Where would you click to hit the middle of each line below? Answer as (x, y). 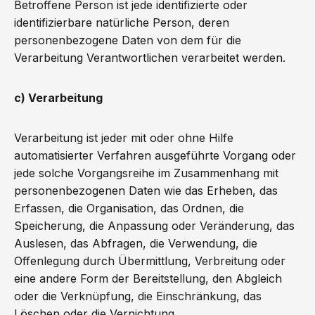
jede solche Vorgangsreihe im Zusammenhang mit (146, 173)
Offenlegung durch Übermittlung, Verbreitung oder (150, 261)
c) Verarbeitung (58, 98)
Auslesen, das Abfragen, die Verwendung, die (136, 243)
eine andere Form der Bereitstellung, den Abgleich (148, 278)
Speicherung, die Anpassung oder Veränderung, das (154, 226)
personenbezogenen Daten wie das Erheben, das (146, 191)
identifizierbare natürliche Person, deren (122, 22)
